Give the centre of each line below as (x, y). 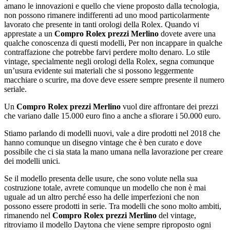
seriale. (15, 89)
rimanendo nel (28, 215)
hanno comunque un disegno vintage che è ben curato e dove (103, 142)
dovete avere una (187, 33)
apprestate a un (29, 33)
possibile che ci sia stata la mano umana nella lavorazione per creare (113, 151)
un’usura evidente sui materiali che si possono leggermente (99, 70)
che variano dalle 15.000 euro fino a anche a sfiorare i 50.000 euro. (112, 116)
